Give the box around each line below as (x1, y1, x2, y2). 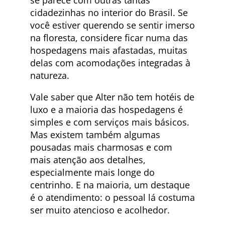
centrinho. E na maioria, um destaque (30, 178, 190, 191)
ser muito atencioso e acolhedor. (30, 203, 170, 216)
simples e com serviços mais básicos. (30, 116, 189, 128)
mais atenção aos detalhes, (30, 153, 146, 166)
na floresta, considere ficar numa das (30, 31, 188, 44)
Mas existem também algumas (30, 128, 160, 141)
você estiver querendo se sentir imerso (30, 19, 195, 31)
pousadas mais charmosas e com (30, 141, 172, 153)
